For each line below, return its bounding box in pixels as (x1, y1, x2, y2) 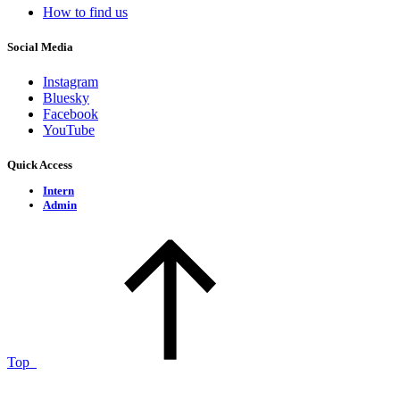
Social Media (7, 39, 73, 54)
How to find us (43, 4, 128, 20)
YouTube (43, 121, 95, 137)
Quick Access (7, 158, 72, 172)
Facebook (43, 105, 98, 121)
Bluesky (43, 89, 89, 105)
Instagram (43, 73, 98, 89)
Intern (43, 184, 74, 198)
